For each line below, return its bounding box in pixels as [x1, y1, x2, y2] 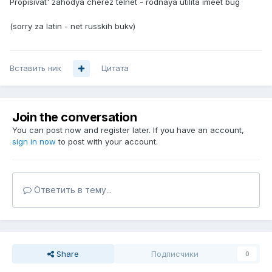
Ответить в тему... [32, 185, 112, 195]
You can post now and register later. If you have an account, [12, 125, 244, 135]
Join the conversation [12, 110, 137, 125]
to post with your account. [56, 137, 158, 147]
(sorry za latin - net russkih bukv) [10, 21, 135, 32]
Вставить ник [10, 63, 61, 73]
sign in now [12, 137, 56, 147]
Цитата [101, 63, 129, 73]
